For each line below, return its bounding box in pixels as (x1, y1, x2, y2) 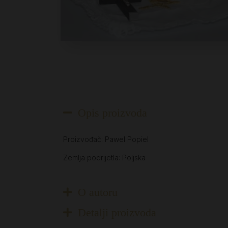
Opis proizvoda (78, 106, 148, 119)
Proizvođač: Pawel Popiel (63, 134, 149, 144)
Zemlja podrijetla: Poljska (63, 153, 146, 162)
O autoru (78, 185, 118, 198)
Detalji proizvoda (78, 206, 157, 219)
